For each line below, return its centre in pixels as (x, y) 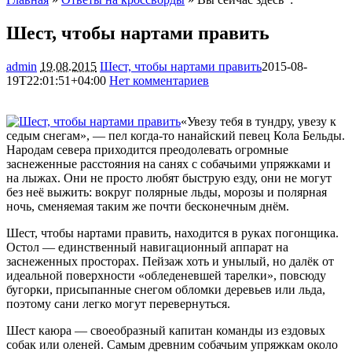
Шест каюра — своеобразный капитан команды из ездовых (166, 330)
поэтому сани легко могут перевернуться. (118, 303)
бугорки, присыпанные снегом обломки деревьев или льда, (166, 289)
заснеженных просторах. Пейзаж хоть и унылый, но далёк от (170, 261)
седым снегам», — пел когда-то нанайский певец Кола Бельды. (176, 135)
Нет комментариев (159, 80)
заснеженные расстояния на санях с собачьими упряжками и (169, 163)
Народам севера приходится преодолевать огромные (147, 149)
